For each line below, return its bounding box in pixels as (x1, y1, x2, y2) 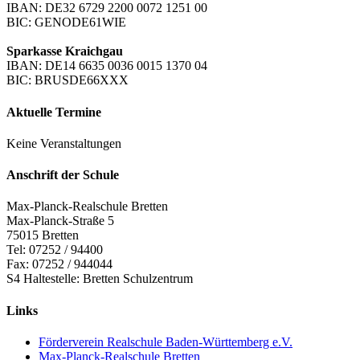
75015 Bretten (6, 228, 79, 243)
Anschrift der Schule (6, 168, 119, 182)
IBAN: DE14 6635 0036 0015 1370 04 (6, 59, 207, 73)
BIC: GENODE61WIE (6, 15, 126, 30)
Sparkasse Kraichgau (6, 44, 123, 59)
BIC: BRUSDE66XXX (6, 73, 129, 88)
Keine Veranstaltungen (6, 136, 121, 150)
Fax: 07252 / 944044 (6, 257, 112, 272)
